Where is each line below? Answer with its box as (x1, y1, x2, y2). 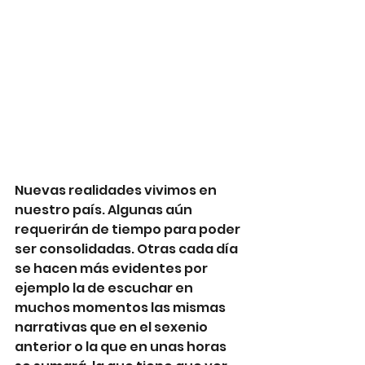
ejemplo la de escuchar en (15, 279, 196, 297)
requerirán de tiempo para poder (15, 220, 243, 239)
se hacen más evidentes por (15, 259, 210, 278)
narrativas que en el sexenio (15, 318, 210, 336)
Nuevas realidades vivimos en (15, 181, 219, 200)
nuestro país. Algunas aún (15, 200, 195, 219)
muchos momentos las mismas (15, 298, 228, 317)
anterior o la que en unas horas (15, 337, 229, 356)
